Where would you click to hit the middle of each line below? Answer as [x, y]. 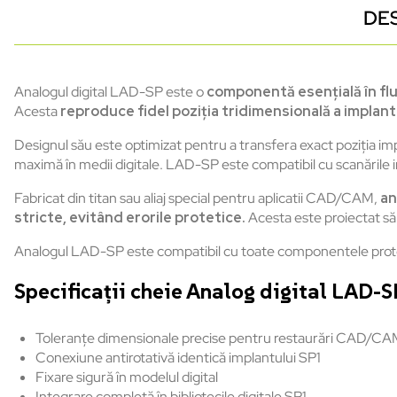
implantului [262, 358]
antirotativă [140, 358]
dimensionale [138, 339]
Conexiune [69, 358]
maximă [39, 165]
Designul [41, 145]
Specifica [59, 292]
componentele [323, 252]
